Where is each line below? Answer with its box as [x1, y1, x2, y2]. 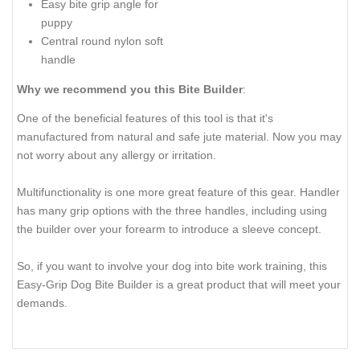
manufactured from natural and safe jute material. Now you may [17, 130, 342, 144]
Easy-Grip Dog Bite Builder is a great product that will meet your [17, 278, 341, 292]
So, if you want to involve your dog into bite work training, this [17, 260, 327, 273]
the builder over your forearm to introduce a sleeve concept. [17, 223, 321, 236]
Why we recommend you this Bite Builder [17, 82, 243, 96]
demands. [17, 297, 67, 310]
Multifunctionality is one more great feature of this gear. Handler [17, 186, 340, 199]
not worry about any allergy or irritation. [17, 149, 216, 162]
